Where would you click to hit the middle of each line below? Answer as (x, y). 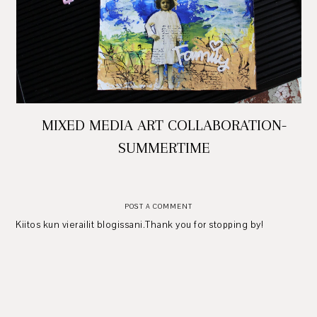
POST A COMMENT (158, 207)
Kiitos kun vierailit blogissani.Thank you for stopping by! (140, 225)
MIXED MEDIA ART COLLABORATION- (165, 125)
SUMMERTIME (165, 148)
